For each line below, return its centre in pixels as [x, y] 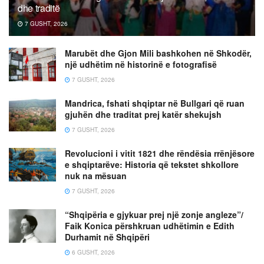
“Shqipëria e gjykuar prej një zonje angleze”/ [154, 215]
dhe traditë [39, 8]
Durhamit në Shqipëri [107, 237]
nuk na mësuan [96, 176]
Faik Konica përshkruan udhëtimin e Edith [150, 226]
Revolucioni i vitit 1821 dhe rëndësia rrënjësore [160, 154]
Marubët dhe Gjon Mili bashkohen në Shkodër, [158, 53]
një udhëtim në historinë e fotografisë [141, 65]
